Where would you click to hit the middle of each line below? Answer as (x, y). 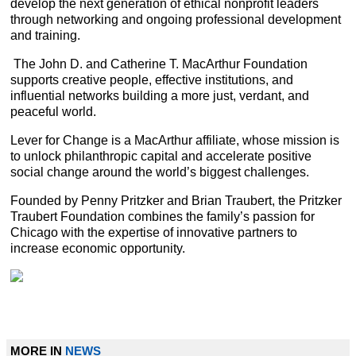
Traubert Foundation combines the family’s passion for (163, 216)
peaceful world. (53, 111)
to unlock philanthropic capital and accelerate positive (161, 156)
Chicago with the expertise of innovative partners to (154, 232)
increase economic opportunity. (98, 248)
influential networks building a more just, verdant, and (160, 95)
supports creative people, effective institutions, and (152, 79)
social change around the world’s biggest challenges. (160, 172)
